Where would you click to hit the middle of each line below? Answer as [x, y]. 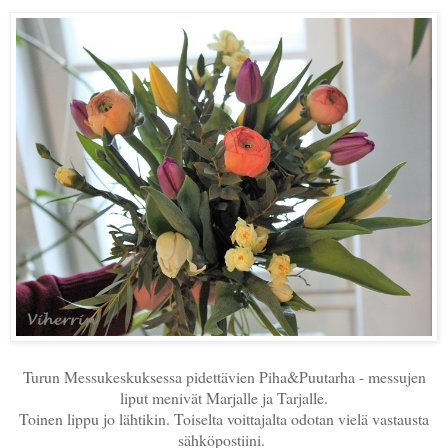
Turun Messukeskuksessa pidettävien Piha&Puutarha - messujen [224, 376]
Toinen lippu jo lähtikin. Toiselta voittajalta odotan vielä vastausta [224, 418]
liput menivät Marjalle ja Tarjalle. [224, 397]
